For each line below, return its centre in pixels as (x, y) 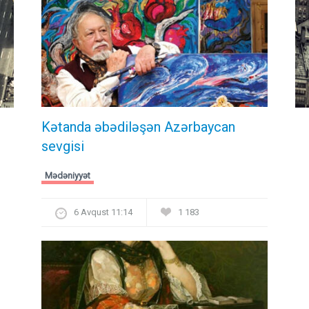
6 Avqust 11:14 (103, 212)
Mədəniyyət (68, 176)
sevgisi (63, 147)
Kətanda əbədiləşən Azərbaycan (138, 127)
